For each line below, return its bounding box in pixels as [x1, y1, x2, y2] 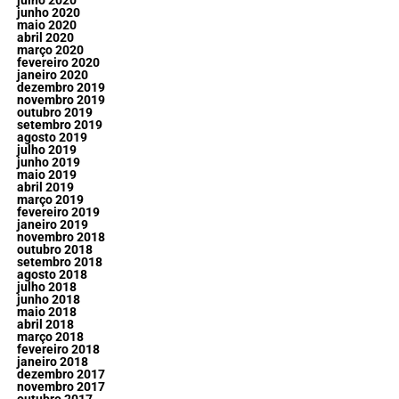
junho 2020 [16, 4, 80, 20]
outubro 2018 [16, 241, 93, 257]
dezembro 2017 [16, 366, 105, 382]
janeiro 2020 [16, 67, 88, 83]
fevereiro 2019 [16, 204, 100, 220]
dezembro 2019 [16, 79, 105, 95]
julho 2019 [16, 142, 77, 158]
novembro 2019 [16, 92, 105, 108]
